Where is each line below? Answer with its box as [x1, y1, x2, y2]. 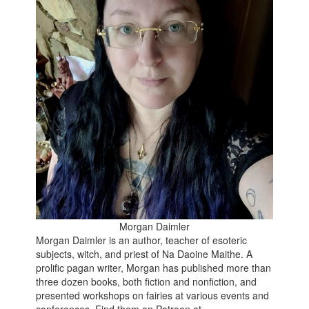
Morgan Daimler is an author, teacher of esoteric [36, 232, 248, 247]
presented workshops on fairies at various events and [36, 288, 270, 302]
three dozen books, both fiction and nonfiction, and [36, 274, 257, 288]
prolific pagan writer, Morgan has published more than [36, 260, 272, 275]
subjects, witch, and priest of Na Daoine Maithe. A [36, 246, 253, 261]
